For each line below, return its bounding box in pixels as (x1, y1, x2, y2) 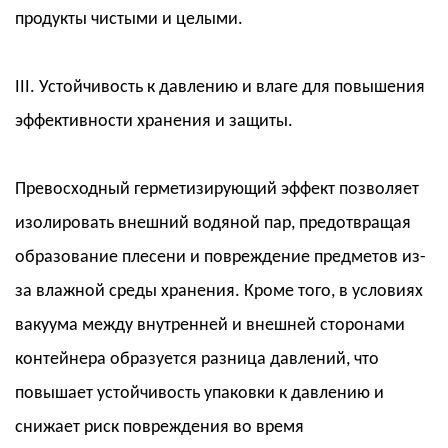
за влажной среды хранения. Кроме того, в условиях (15, 282, 423, 302)
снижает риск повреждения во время (15, 418, 304, 438)
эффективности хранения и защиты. (15, 112, 293, 132)
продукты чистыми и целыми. (15, 10, 243, 30)
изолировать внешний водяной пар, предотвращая (15, 214, 411, 234)
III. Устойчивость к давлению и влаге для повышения (15, 78, 425, 98)
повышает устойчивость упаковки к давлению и (15, 384, 384, 404)
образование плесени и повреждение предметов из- (15, 248, 426, 268)
